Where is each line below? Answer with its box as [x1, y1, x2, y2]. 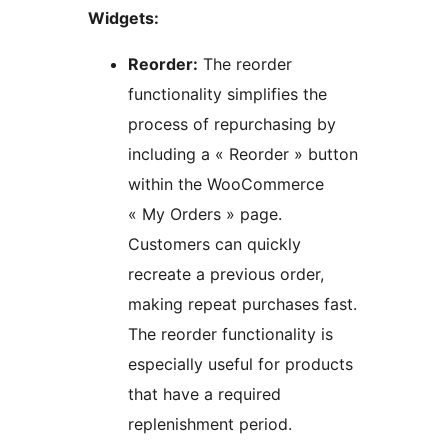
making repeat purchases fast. [128, 294, 357, 315]
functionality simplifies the [128, 84, 327, 105]
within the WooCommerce [128, 174, 324, 195]
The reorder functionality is [128, 324, 333, 345]
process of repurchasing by [128, 114, 336, 135]
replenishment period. [128, 414, 292, 435]
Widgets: [88, 8, 159, 29]
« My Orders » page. [128, 204, 282, 225]
